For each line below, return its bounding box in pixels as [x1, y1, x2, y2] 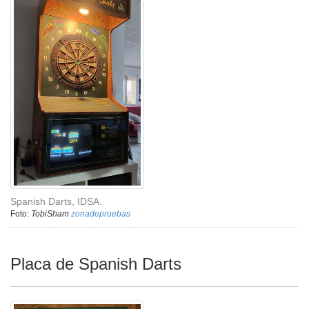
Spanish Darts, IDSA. [10, 195, 102, 207]
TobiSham [31, 208, 71, 219]
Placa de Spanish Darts [10, 254, 181, 273]
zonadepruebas [71, 208, 130, 219]
